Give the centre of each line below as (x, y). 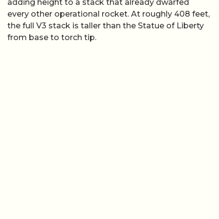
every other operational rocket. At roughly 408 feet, (109, 14)
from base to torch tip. (52, 37)
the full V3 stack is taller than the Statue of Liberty (106, 25)
